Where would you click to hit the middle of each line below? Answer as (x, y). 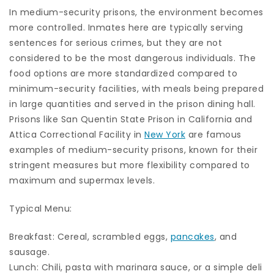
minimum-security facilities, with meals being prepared (136, 89)
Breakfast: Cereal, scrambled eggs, (90, 237)
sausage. (29, 252)
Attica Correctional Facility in (77, 135)
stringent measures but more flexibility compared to (130, 165)
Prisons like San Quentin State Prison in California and (131, 120)
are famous (213, 135)
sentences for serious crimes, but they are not (116, 43)
